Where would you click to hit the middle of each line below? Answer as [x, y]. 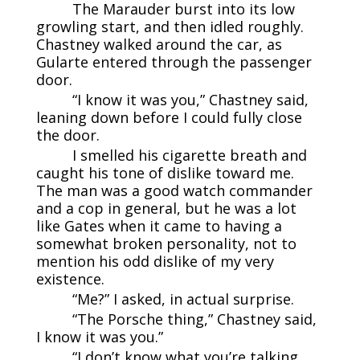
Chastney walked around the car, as [159, 44]
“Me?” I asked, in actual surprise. [183, 299]
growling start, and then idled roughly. [170, 26]
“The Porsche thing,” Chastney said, [194, 319]
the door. [67, 135]
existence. [70, 278]
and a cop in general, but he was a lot [166, 208]
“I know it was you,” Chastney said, [190, 99]
